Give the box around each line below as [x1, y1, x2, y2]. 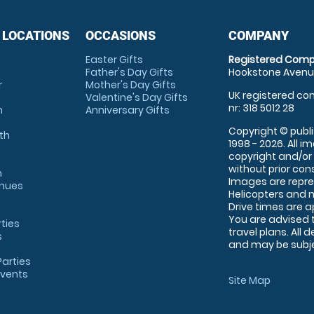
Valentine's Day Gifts [85, 90, 188, 104]
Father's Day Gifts [85, 64, 173, 79]
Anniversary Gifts [85, 102, 170, 117]
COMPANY [228, 27, 289, 43]
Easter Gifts [85, 52, 143, 67]
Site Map [228, 273, 271, 287]
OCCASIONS [85, 27, 156, 43]
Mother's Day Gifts [85, 77, 176, 92]
